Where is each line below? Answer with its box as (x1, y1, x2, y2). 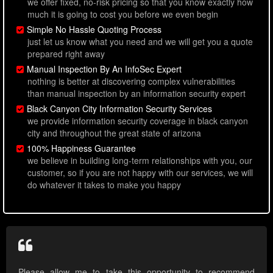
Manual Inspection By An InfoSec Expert (27, 63, 182, 76)
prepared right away (27, 48, 105, 60)
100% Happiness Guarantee (27, 142, 136, 155)
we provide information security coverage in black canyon (27, 115, 248, 127)
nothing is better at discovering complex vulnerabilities (27, 75, 235, 88)
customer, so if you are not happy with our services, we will (27, 166, 253, 179)
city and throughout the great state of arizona (27, 127, 201, 140)
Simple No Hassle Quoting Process (27, 23, 161, 36)
